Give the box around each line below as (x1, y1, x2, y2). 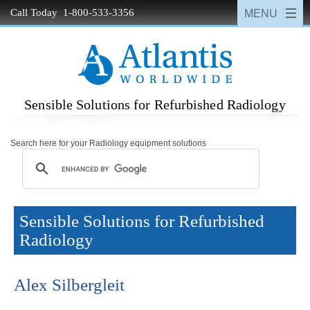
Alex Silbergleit (14, 275, 125, 294)
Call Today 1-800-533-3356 (10, 7, 134, 18)
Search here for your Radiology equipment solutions (10, 138, 206, 147)
